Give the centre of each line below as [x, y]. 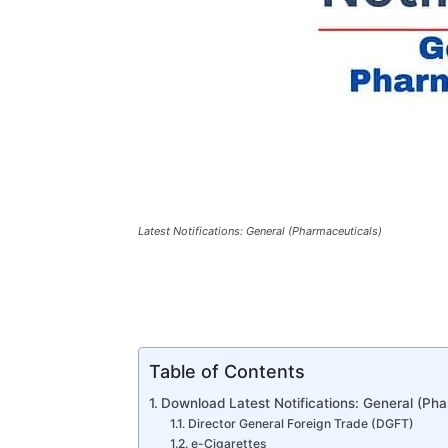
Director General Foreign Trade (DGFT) [300, 423]
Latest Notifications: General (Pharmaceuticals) [260, 231]
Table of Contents [227, 371]
